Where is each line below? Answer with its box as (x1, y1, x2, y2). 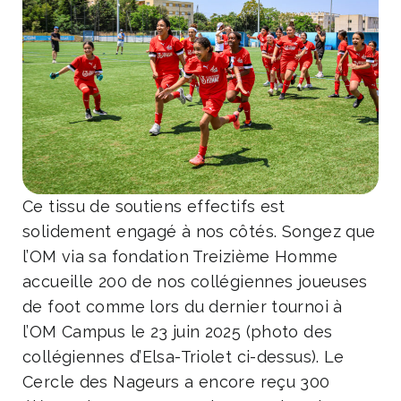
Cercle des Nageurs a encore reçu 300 (22, 371, 330, 391)
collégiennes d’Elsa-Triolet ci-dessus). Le (22, 346, 345, 366)
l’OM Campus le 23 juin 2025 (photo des (22, 321, 333, 341)
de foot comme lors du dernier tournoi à (22, 296, 343, 316)
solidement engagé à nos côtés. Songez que (22, 221, 376, 241)
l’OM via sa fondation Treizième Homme (22, 246, 337, 266)
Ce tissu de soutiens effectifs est (22, 196, 286, 216)
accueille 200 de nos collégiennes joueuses (22, 271, 368, 291)
